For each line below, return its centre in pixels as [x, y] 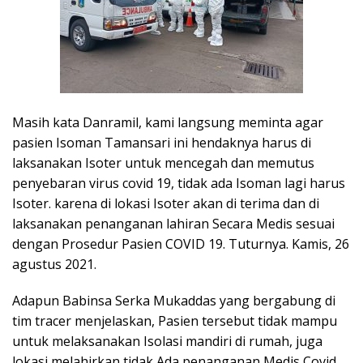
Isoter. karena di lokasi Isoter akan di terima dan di [166, 203]
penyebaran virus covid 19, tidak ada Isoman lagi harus [179, 183]
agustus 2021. [54, 264]
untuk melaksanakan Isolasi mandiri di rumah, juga [167, 341]
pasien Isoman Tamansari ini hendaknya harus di [162, 142]
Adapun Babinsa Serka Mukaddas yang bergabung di [174, 300]
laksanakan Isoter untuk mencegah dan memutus [163, 162]
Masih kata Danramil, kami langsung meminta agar [168, 122]
